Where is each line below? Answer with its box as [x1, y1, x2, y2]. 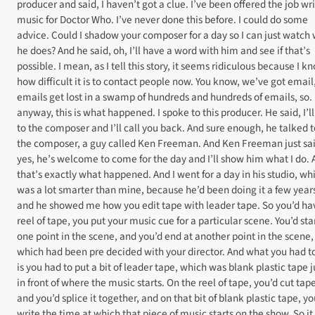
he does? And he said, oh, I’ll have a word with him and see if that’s [17, 43, 310, 59]
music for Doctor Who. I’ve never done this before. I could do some [17, 12, 308, 28]
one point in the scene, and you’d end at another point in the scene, [17, 229, 314, 245]
